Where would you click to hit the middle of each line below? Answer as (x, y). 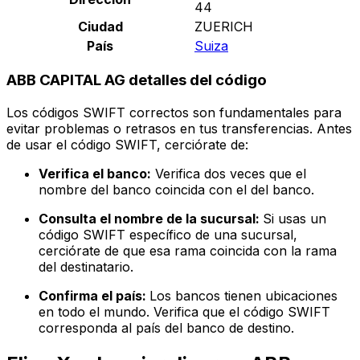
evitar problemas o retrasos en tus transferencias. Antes (179, 129)
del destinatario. (86, 267)
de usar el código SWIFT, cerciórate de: (127, 145)
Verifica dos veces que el (229, 174)
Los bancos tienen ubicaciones (243, 296)
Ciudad (100, 26)
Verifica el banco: (95, 174)
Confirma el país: (94, 296)
